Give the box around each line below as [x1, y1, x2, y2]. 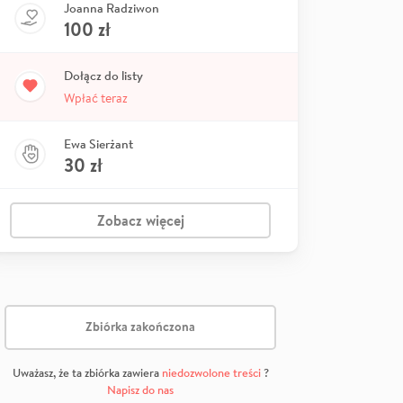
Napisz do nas [107, 381, 174, 398]
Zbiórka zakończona [85, 318, 195, 336]
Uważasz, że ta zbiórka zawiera [12, 364, 162, 381]
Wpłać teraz [64, 89, 128, 106]
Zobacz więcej [96, 210, 184, 230]
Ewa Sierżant [64, 135, 133, 152]
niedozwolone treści [161, 364, 261, 381]
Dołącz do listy [64, 67, 143, 84]
